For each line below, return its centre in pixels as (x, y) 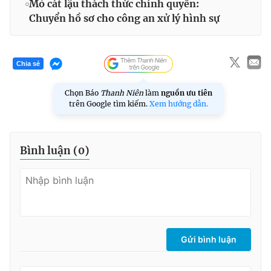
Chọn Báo (83, 93)
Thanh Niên (122, 93)
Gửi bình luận (209, 239)
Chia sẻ (28, 64)
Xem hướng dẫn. (179, 103)
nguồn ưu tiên (187, 93)
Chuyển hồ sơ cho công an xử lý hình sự (124, 18)
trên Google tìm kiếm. (109, 103)
